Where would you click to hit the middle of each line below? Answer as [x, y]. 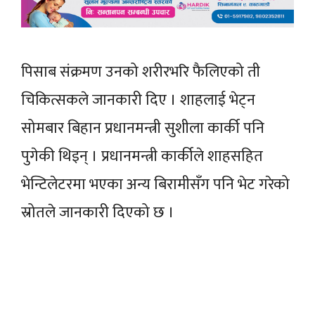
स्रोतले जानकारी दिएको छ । [98, 212]
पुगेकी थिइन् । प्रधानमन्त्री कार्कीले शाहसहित [142, 156]
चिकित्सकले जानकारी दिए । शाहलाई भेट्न [138, 100]
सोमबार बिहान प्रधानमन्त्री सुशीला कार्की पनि [143, 128]
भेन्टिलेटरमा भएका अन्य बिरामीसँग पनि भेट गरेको [155, 184]
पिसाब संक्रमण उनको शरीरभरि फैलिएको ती [141, 72]
